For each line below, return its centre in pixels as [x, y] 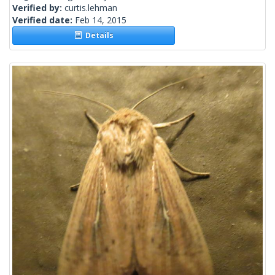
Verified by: [38, 8]
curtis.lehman [91, 8]
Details [97, 36]
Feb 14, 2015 [101, 20]
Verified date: [44, 20]
